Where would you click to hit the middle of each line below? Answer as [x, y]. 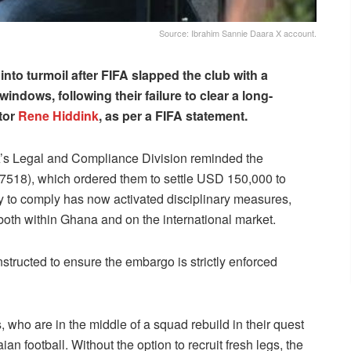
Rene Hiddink [58, 116]
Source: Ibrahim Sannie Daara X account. [238, 33]
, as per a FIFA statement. [173, 116]
